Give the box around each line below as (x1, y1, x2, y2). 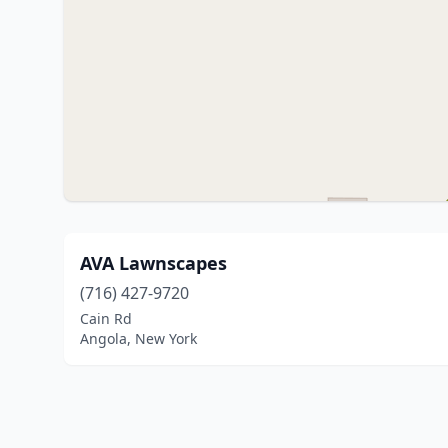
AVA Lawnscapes (80, 251, 227, 275)
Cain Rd (80, 309, 132, 328)
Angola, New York (80, 329, 197, 348)
